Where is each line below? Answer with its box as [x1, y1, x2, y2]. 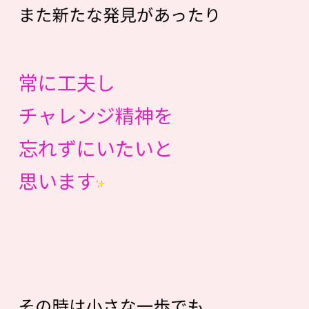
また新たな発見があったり [18, 1, 221, 26]
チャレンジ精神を [18, 100, 173, 129]
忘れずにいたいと [18, 133, 173, 162]
